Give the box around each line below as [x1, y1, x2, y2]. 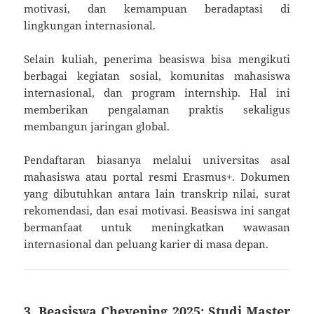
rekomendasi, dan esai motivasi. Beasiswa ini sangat [24, 203, 290, 217]
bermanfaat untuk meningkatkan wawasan [24, 219, 290, 234]
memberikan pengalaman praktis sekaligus [24, 102, 290, 116]
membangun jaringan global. [24, 118, 170, 133]
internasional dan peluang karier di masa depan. [24, 236, 269, 251]
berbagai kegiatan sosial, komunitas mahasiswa [24, 68, 290, 83]
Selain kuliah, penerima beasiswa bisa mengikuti [24, 51, 290, 66]
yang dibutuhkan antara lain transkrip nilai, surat [24, 186, 290, 200]
